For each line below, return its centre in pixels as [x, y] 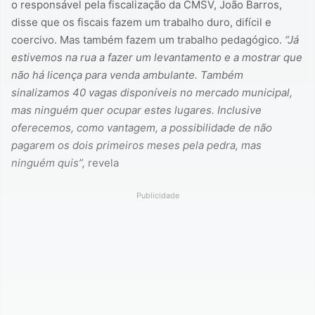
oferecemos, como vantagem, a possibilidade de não [142, 127]
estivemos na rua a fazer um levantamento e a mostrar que [157, 57]
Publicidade [157, 195]
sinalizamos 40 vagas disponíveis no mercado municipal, [152, 92]
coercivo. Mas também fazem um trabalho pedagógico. [148, 39]
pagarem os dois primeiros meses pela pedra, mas [136, 145]
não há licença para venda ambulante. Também [127, 75]
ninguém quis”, [48, 162]
